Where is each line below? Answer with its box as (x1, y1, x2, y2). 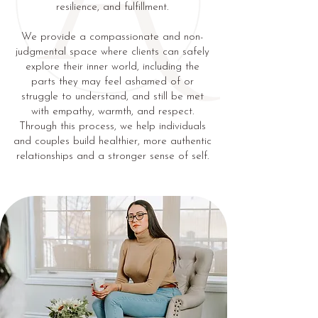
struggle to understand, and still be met (21, 92, 204, 102)
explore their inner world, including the (25, 62, 199, 72)
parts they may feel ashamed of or (31, 77, 194, 87)
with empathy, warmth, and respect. (31, 106, 194, 117)
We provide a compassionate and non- (21, 32, 204, 43)
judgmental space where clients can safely (15, 47, 209, 57)
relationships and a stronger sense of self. (16, 151, 209, 162)
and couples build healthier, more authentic (13, 136, 212, 147)
